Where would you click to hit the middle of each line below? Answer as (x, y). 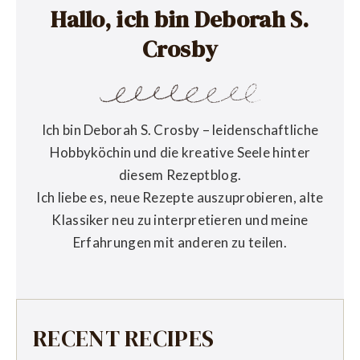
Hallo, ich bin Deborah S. (180, 19)
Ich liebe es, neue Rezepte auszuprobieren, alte (180, 198)
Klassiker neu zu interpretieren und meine (180, 220)
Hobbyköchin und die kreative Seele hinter (180, 153)
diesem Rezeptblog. (180, 175)
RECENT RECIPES (124, 338)
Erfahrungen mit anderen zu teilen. (180, 243)
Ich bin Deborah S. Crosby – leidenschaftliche (180, 130)
